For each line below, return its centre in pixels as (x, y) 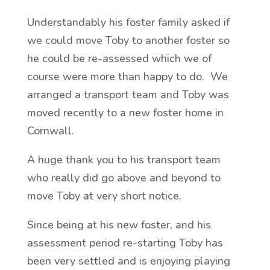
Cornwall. (52, 131)
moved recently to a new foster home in (125, 113)
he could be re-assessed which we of (119, 58)
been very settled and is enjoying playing (128, 261)
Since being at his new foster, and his (119, 225)
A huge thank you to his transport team (124, 160)
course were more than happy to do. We (127, 77)
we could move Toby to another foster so (128, 40)
